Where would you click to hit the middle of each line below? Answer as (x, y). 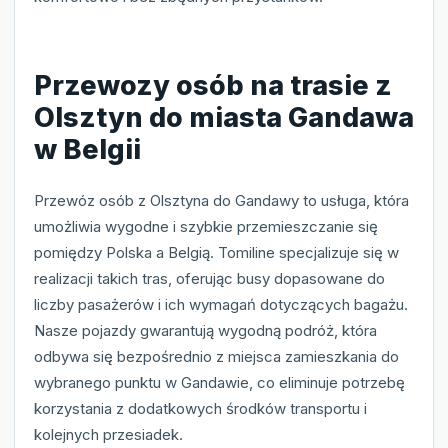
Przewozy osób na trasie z (213, 85)
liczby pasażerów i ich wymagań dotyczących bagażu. (221, 305)
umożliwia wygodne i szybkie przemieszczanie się (206, 227)
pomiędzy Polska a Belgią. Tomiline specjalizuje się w (216, 253)
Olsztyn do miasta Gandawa (224, 117)
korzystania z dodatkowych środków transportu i (200, 409)
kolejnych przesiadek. (108, 435)
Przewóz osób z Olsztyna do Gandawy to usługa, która (221, 201)
